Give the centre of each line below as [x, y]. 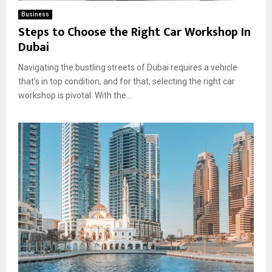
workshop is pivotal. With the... [75, 95]
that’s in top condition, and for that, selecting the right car [127, 81]
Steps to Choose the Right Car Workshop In [134, 32]
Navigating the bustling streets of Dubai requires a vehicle [128, 67]
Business [35, 14]
